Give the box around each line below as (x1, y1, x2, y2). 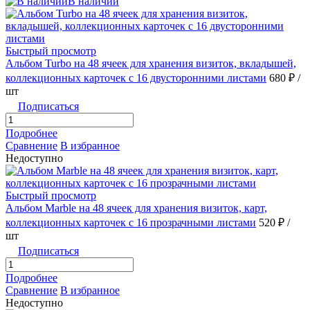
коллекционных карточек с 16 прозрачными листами (6, 217, 256, 229)
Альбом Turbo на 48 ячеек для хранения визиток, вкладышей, (6, 57, 296, 70)
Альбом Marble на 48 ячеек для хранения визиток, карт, (6, 202, 267, 215)
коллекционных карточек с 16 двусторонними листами (6, 72, 266, 84)
